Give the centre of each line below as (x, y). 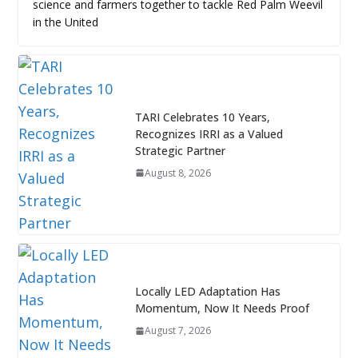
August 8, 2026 (177, 173)
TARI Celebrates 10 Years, (202, 117)
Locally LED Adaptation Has (207, 292)
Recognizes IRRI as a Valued (209, 133)
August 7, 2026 (177, 331)
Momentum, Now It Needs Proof (222, 308)
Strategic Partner (180, 150)
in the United (65, 22)
